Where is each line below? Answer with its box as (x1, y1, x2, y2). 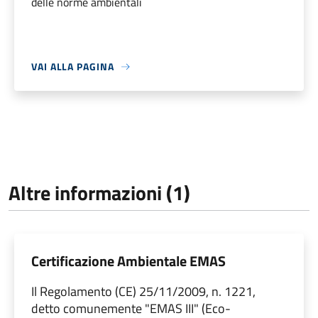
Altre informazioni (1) (9, 177, 190, 209)
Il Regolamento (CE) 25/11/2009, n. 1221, (31, 282, 256, 302)
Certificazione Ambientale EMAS (31, 250, 226, 273)
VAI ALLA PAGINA (31, 59, 114, 75)
